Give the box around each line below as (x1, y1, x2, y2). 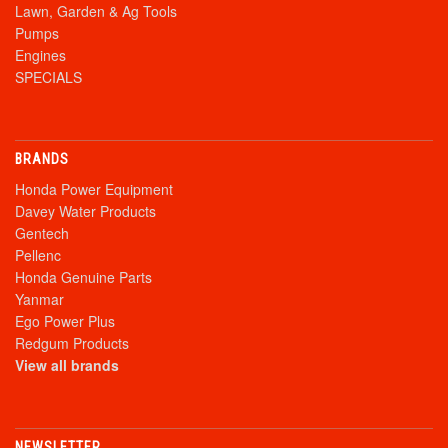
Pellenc (15, 245, 61, 266)
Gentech (15, 223, 69, 244)
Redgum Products (15, 333, 129, 354)
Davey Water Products (15, 201, 156, 222)
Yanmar (15, 289, 64, 310)
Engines (15, 45, 66, 66)
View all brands (15, 355, 119, 376)
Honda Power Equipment (15, 179, 173, 200)
